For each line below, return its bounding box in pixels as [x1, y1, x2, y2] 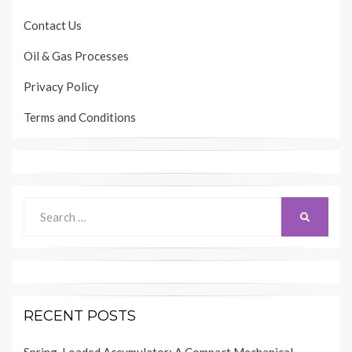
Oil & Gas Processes [24, 49, 129, 64]
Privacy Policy [24, 79, 99, 94]
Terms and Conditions [24, 110, 136, 125]
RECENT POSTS [24, 307, 136, 325]
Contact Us [24, 18, 82, 33]
